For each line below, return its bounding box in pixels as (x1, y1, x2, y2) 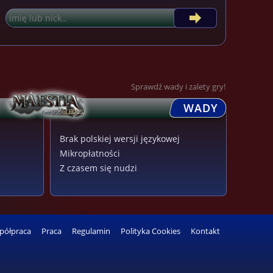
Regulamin (72, 226, 110, 237)
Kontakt (191, 226, 220, 237)
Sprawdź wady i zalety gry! (131, 81, 226, 93)
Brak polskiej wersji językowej (59, 133, 180, 145)
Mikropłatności (59, 148, 120, 160)
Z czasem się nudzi (59, 163, 137, 174)
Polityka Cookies (121, 226, 180, 237)
